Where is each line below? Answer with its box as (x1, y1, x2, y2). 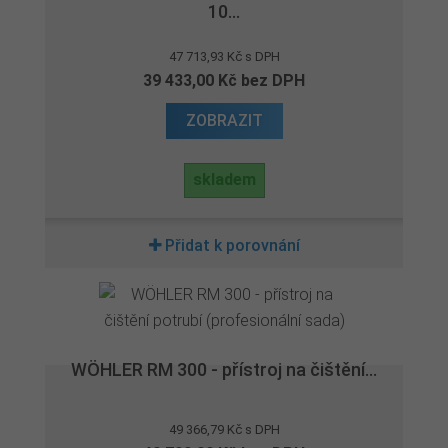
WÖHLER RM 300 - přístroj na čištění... (71, 359, 377, 380)
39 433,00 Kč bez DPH (143, 71, 305, 90)
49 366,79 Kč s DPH (168, 422, 280, 437)
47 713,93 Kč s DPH (168, 49, 280, 64)
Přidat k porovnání (164, 236, 300, 255)
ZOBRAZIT (185, 111, 263, 130)
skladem (192, 170, 256, 189)
